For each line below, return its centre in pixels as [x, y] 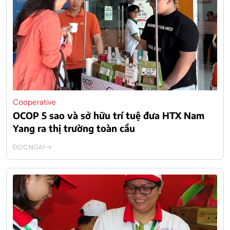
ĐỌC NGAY [29, 147]
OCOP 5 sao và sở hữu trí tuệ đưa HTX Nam [109, 116]
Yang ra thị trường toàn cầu [74, 128]
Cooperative [34, 102]
